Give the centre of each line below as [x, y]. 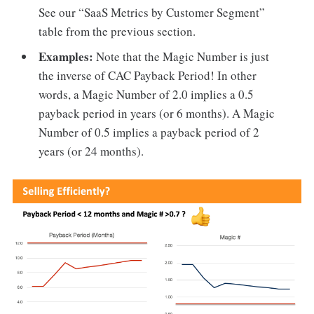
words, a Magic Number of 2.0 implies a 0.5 [146, 94]
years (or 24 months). [91, 151]
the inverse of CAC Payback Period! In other [148, 75]
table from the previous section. [117, 32]
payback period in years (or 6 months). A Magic [157, 113]
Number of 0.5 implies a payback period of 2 [149, 132]
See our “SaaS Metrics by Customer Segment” [152, 13]
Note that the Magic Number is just [183, 56]
